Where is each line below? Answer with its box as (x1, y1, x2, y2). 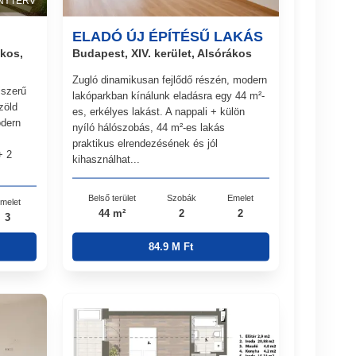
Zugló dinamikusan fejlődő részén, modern (72, 73, 268, 86)
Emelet (227, 192, 254, 203)
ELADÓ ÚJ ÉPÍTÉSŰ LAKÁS (72, 28, 264, 44)
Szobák (166, 192, 196, 203)
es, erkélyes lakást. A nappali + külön (72, 105, 246, 118)
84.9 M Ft (148, 240, 193, 253)
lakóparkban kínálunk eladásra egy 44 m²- (72, 89, 265, 102)
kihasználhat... (72, 153, 141, 165)
